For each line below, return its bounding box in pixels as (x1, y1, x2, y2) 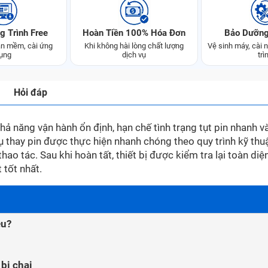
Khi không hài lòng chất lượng (84, 41, 184, 50)
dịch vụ (122, 50, 146, 59)
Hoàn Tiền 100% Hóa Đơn (83, 28, 185, 38)
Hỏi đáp (14, 87, 47, 98)
